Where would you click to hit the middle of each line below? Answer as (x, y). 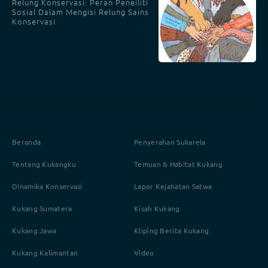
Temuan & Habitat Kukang (178, 164)
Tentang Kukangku (44, 164)
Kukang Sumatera (42, 208)
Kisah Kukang (157, 208)
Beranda (27, 142)
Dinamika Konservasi (47, 186)
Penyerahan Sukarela (170, 142)
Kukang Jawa (34, 230)
